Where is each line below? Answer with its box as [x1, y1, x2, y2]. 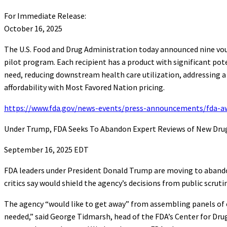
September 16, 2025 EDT [4, 144, 89, 155]
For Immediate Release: [4, 10, 86, 21]
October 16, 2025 [4, 23, 62, 33]
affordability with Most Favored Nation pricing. [4, 82, 165, 92]
